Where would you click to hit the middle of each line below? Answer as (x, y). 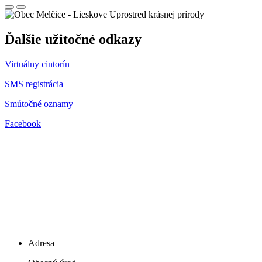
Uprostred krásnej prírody (157, 14)
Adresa (41, 243)
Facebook (23, 123)
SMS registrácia (34, 84)
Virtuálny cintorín (37, 64)
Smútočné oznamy (39, 104)
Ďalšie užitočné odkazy (73, 39)
